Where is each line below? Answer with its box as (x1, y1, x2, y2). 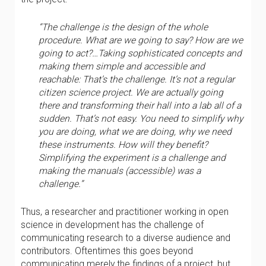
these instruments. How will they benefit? (39, 139, 208, 150)
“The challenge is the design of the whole (39, 21, 208, 33)
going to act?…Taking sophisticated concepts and (39, 47, 242, 59)
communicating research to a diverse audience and (21, 232, 230, 243)
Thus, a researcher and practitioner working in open (21, 206, 229, 217)
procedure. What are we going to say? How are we (39, 34, 243, 46)
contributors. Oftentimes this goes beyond (21, 245, 193, 256)
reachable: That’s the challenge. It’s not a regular (39, 74, 235, 85)
